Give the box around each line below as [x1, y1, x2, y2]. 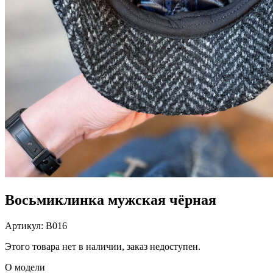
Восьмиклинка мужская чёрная [5, 191, 216, 208]
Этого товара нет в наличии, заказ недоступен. [5, 241, 200, 252]
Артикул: [5, 220, 46, 231]
